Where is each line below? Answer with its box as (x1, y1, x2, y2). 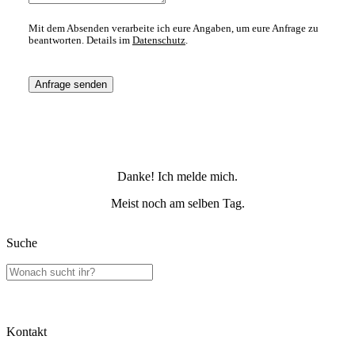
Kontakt (6, 325, 47, 339)
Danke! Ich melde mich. (117, 169, 238, 183)
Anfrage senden (35, 78, 107, 91)
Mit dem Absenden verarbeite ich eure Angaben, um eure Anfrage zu (29, 23, 319, 35)
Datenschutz (132, 35, 185, 47)
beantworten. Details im (29, 35, 132, 47)
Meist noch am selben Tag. (110, 196, 245, 210)
